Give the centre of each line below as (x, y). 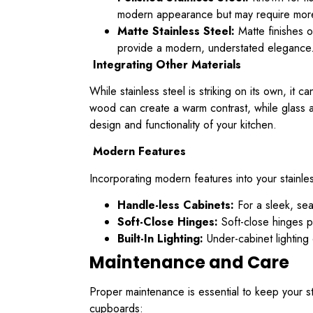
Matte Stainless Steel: (176, 31)
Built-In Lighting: (160, 239)
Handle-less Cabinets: (176, 205)
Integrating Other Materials (165, 64)
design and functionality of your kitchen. (183, 125)
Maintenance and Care (189, 263)
